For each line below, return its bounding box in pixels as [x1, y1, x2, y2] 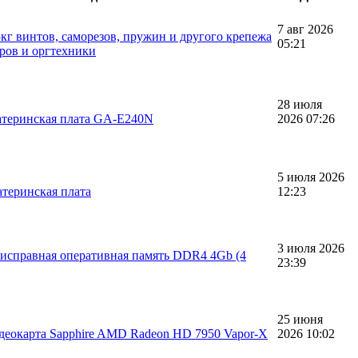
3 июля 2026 [277, 241, 344, 255]
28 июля [277, 97, 322, 111]
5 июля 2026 [277, 169, 344, 184]
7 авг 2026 [277, 22, 333, 36]
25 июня [277, 312, 323, 326]
